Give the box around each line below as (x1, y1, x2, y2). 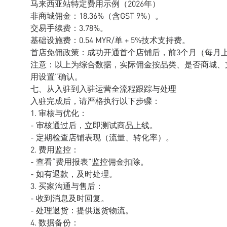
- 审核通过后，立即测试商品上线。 (30, 120, 158, 130)
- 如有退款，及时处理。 (30, 168, 117, 179)
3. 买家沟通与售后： (30, 180, 103, 191)
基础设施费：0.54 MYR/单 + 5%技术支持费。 (30, 34, 190, 45)
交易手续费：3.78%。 (30, 22, 108, 33)
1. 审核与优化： (30, 107, 87, 118)
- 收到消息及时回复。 (30, 193, 109, 203)
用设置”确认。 (30, 71, 83, 82)
